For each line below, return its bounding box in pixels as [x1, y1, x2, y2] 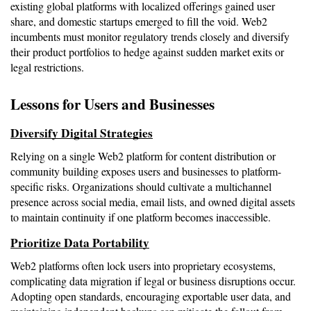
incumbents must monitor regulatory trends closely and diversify [10, 28, 289, 44]
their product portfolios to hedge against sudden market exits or [10, 44, 284, 59]
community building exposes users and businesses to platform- [10, 163, 281, 178]
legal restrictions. [10, 59, 84, 74]
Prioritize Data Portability [10, 233, 149, 251]
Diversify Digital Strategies [10, 124, 153, 142]
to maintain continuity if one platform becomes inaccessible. [10, 209, 271, 224]
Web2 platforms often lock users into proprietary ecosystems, [10, 258, 276, 273]
